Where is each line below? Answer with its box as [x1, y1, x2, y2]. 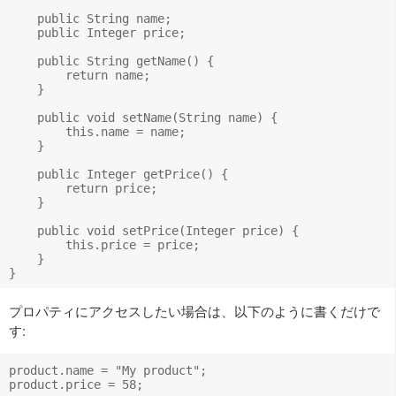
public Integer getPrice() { [9, 166, 228, 181]
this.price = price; [9, 237, 200, 252]
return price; [9, 180, 157, 195]
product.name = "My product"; [9, 362, 207, 377]
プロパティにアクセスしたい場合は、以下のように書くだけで [9, 301, 380, 320]
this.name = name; [9, 124, 186, 139]
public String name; [9, 11, 171, 26]
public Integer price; [9, 25, 186, 40]
